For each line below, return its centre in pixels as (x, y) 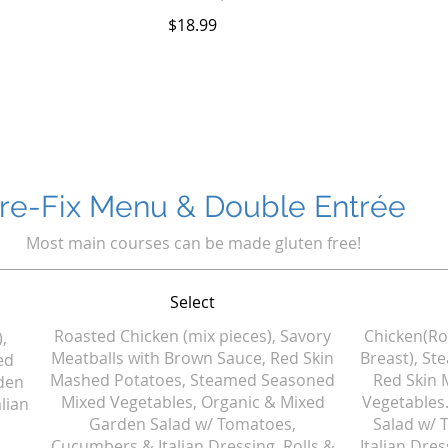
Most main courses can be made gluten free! (193, 243)
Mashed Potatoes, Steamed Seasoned (193, 380)
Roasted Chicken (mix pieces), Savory (193, 336)
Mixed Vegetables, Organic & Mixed (192, 402)
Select (193, 302)
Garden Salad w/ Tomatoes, (193, 424)
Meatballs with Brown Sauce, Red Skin (193, 358)
